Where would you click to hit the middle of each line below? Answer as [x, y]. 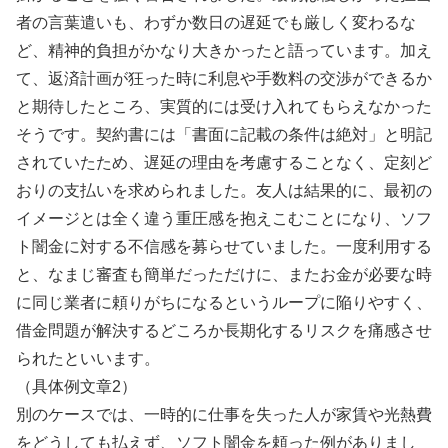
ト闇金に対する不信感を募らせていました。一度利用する [224, 246]
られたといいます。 [88, 358]
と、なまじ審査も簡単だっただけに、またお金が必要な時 [224, 274]
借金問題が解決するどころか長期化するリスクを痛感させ [224, 330]
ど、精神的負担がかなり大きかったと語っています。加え [224, 50]
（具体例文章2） [76, 386]
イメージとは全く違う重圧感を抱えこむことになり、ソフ [224, 218]
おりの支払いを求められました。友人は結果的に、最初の [224, 190]
